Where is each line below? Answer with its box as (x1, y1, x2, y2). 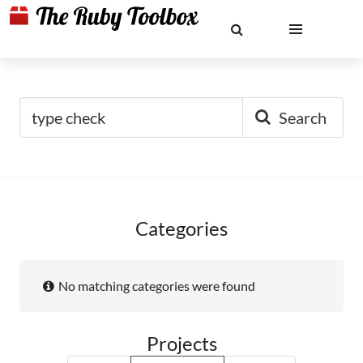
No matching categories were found (58, 278, 255, 293)
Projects (146, 331, 217, 355)
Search (279, 108, 327, 127)
